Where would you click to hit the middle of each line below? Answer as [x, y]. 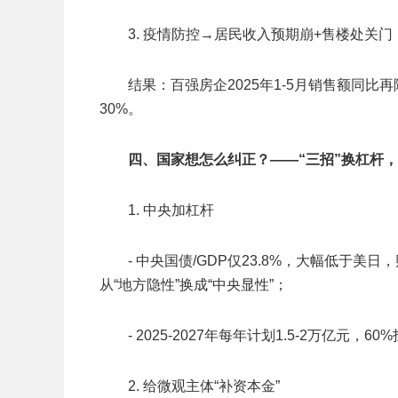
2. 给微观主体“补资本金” [204, 386]
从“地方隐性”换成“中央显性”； [194, 285]
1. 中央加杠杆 [171, 210]
